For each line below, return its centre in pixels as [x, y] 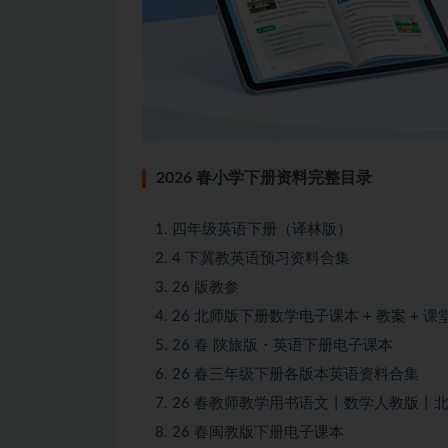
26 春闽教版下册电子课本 [258, 432]
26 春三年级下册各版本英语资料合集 [295, 374]
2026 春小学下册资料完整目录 [264, 177]
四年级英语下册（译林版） [262, 229]
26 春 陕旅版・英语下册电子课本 [282, 345]
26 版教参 [205, 287]
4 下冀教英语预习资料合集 [261, 258]
